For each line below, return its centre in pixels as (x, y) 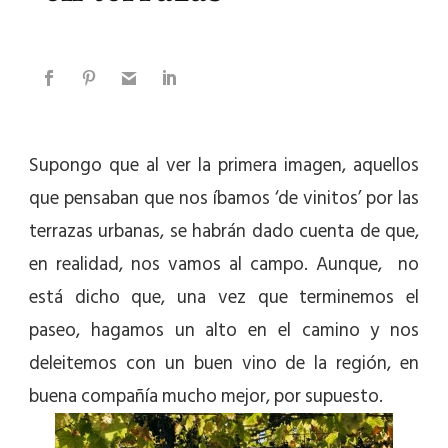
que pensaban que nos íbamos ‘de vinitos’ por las (224, 199)
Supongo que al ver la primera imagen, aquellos (224, 166)
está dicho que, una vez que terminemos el (224, 298)
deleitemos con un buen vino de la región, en (224, 364)
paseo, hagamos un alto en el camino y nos (224, 331)
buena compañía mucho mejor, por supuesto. (206, 397)
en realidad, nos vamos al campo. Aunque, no (224, 265)
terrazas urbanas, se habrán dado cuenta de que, (224, 232)
